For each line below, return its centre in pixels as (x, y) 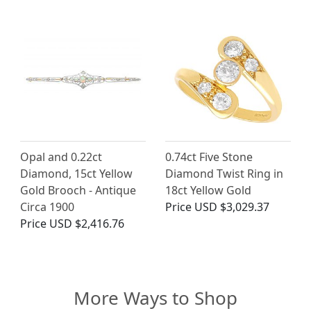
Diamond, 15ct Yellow (76, 174)
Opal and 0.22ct (61, 157)
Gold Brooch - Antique (78, 191)
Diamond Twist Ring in (224, 174)
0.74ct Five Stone (209, 157)
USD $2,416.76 (87, 224)
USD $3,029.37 (232, 207)
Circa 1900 (47, 207)
